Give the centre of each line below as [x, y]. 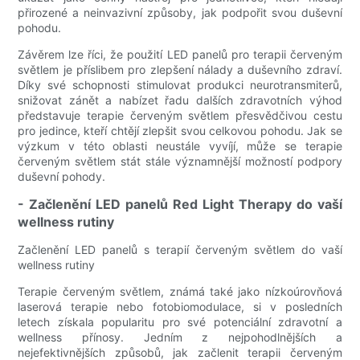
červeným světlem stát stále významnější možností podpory [180, 162]
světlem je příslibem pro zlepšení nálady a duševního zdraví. [180, 70]
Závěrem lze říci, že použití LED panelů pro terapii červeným [180, 55]
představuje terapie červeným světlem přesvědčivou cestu [180, 116]
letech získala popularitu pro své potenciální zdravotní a [180, 322]
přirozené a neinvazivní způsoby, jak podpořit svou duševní [180, 13]
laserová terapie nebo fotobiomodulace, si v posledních [180, 307]
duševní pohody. [62, 177]
